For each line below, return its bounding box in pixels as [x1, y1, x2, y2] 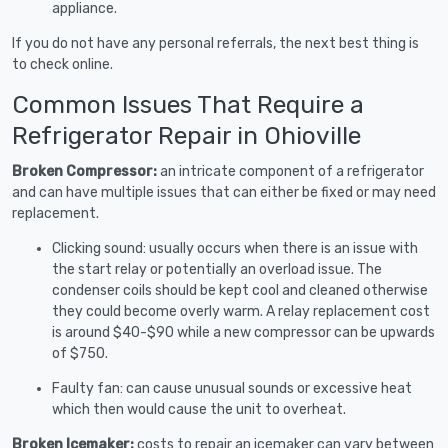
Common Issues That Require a [12, 89, 364, 119]
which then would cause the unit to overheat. [52, 400, 346, 418]
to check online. [12, 55, 113, 73]
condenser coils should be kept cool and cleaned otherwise [52, 281, 428, 299]
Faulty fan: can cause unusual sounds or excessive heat [52, 379, 412, 397]
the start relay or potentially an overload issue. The [52, 260, 382, 278]
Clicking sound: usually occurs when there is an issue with [52, 239, 418, 257]
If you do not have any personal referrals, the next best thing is [12, 34, 419, 52]
